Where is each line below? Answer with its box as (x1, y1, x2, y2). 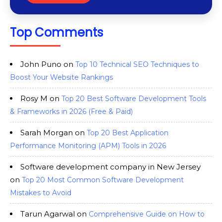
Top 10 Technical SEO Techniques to (75, 60, 199, 69)
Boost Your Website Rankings (10, 73, 113, 82)
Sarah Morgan (20, 128, 73, 138)
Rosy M (20, 94, 48, 104)
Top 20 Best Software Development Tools (61, 94, 206, 104)
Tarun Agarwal (20, 209, 75, 219)
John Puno (20, 59, 61, 69)
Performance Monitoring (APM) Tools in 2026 (10, 141, 166, 151)
